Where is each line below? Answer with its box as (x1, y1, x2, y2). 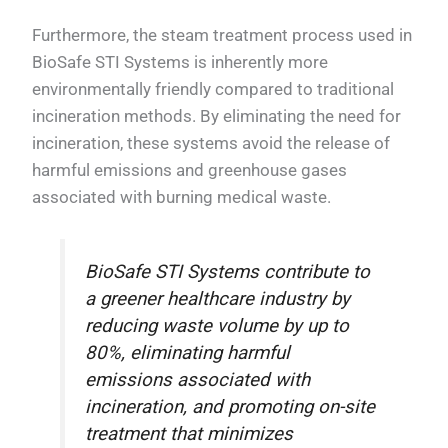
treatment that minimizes (85, 422, 294, 445)
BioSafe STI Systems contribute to (85, 260, 371, 283)
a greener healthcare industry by (85, 287, 351, 310)
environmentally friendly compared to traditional (32, 78, 395, 99)
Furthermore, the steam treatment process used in (32, 24, 413, 45)
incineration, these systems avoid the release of (32, 132, 391, 153)
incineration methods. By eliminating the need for (32, 105, 402, 126)
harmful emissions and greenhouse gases (32, 159, 348, 180)
